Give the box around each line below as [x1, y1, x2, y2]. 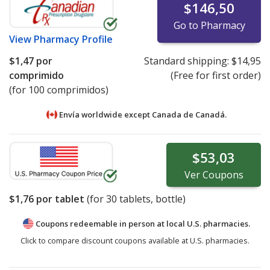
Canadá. [195, 108, 227, 120]
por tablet [34, 192, 84, 206]
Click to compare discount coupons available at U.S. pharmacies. [20, 235, 250, 246]
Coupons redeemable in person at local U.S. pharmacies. [35, 218, 250, 229]
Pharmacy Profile [34, 32, 113, 46]
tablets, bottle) [117, 192, 186, 206]
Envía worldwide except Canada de [57, 108, 195, 120]
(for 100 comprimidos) [9, 83, 108, 96]
